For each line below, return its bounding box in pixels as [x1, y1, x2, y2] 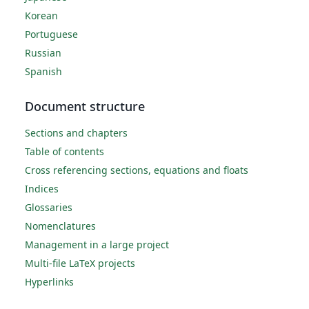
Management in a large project [25, 238, 169, 252]
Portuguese [25, 28, 78, 41]
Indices [25, 182, 59, 196]
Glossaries [25, 201, 72, 215]
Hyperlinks [25, 275, 74, 289]
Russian [25, 46, 61, 60]
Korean [25, 9, 58, 23]
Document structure [25, 98, 145, 115]
